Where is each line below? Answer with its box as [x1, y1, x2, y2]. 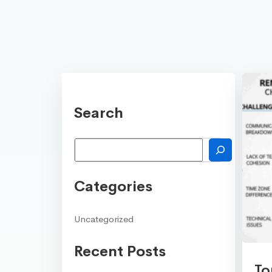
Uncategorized [74, 212, 134, 225]
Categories [74, 177, 152, 195]
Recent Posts [74, 242, 166, 260]
